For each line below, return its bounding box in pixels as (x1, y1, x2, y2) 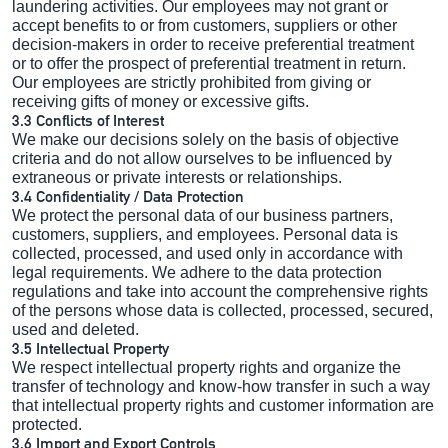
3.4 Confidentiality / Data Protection (12, 186, 244, 206)
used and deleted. (12, 320, 139, 338)
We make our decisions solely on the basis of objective (12, 130, 399, 148)
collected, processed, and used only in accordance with (12, 244, 403, 262)
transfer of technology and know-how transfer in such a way (12, 377, 430, 395)
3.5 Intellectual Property (12, 338, 169, 358)
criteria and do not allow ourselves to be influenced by (12, 149, 392, 167)
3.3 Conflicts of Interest (12, 110, 164, 130)
